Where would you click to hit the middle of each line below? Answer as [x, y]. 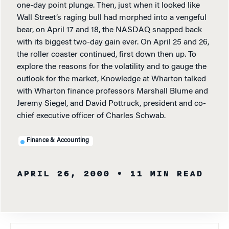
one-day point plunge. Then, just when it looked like [108, 6]
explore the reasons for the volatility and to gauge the [112, 67]
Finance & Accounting [58, 141]
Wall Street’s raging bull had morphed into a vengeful [112, 18]
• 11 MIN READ [160, 174]
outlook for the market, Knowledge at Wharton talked [111, 79]
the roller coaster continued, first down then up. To [107, 55]
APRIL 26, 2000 [63, 174]
